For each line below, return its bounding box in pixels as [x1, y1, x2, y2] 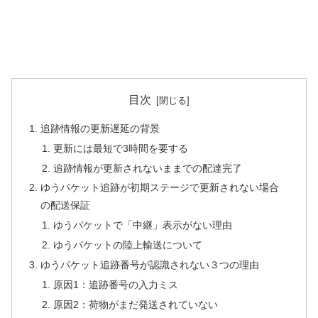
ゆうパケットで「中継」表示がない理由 [53, 219, 232, 231]
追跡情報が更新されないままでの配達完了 [53, 162, 242, 174]
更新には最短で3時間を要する [53, 142, 188, 154]
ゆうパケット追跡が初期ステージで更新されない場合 [40, 182, 280, 194]
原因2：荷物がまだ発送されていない [53, 298, 218, 310]
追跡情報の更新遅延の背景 [40, 122, 160, 134]
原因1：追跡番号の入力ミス [53, 278, 178, 290]
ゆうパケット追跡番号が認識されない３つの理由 [40, 259, 260, 270]
